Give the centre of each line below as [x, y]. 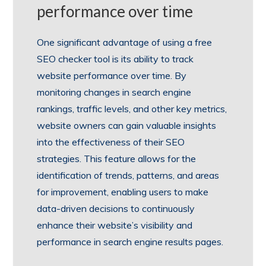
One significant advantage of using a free [125, 42]
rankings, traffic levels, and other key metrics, [132, 109]
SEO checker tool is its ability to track [115, 59]
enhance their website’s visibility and [115, 225]
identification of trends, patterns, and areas [128, 175]
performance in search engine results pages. [130, 242]
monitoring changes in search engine [114, 92]
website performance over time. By [112, 76]
